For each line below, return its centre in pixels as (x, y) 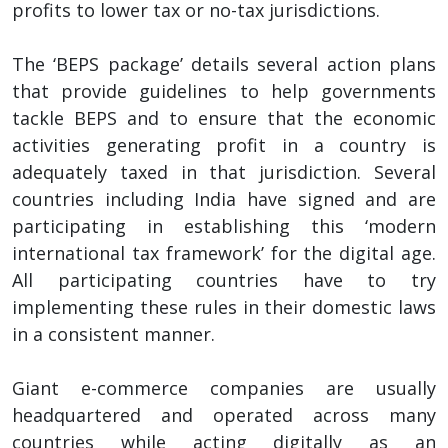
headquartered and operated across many (224, 414)
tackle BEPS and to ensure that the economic (224, 117)
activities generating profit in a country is (224, 144)
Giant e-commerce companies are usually (224, 387)
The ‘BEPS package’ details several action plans (224, 63)
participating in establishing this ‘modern (224, 225)
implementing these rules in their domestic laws (224, 306)
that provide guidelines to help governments (224, 90)
